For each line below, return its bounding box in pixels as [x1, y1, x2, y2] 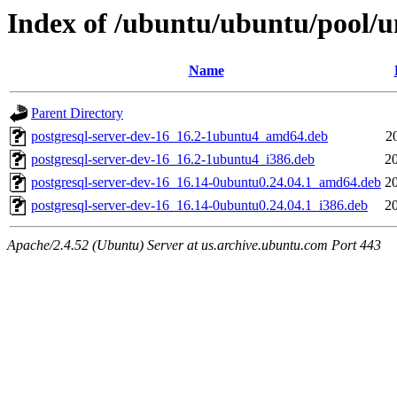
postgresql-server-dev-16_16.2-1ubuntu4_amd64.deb [31, 128, 328, 144]
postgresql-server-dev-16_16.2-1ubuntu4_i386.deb [31, 152, 315, 167]
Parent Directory [31, 105, 123, 121]
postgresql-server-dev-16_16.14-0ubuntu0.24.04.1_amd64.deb [31, 175, 381, 191]
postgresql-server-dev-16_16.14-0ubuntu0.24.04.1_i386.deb [31, 198, 368, 214]
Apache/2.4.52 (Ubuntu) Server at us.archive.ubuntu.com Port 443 [7, 237, 381, 253]
